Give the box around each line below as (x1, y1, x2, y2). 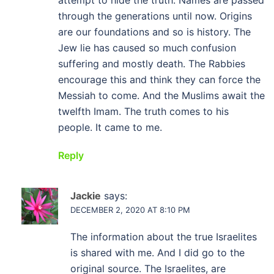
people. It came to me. (58, 121, 162, 133)
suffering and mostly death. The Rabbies (58, 57, 245, 70)
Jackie (70, 190, 101, 202)
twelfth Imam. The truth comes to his (58, 105, 229, 117)
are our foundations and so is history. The (58, 26, 251, 38)
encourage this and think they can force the (58, 73, 261, 86)
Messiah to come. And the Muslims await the (58, 89, 265, 102)
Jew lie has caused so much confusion (58, 42, 236, 54)
